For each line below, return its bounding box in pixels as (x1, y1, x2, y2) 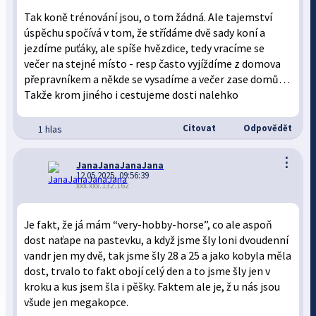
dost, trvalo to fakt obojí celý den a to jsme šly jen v (24, 265, 271, 278)
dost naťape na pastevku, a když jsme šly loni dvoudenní (24, 233, 289, 247)
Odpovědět (241, 122, 292, 134)
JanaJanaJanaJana (76, 159, 164, 171)
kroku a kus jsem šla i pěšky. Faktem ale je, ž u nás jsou (24, 280, 281, 293)
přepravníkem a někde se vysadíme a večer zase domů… (24, 73, 291, 86)
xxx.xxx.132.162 (76, 181, 130, 190)
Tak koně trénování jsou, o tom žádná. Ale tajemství (24, 11, 273, 24)
